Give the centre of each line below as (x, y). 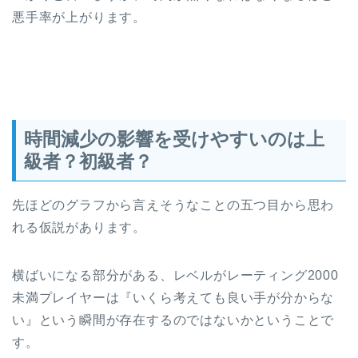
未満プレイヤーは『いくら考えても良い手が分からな (173, 298)
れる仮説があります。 (79, 228)
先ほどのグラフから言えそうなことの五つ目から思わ (173, 205)
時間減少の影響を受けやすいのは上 (174, 139)
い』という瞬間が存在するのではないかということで (173, 320)
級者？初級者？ (88, 162)
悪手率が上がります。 (79, 17)
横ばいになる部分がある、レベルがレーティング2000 (175, 276)
